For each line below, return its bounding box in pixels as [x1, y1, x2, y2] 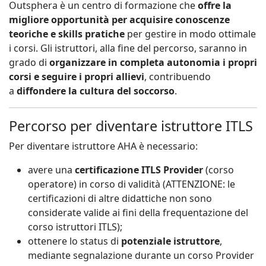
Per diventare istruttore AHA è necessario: [9, 139, 198, 153]
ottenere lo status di [28, 234, 121, 248]
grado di [9, 55, 49, 69]
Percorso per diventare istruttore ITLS [9, 116, 253, 135]
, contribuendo [144, 69, 211, 83]
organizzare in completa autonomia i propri [49, 55, 257, 69]
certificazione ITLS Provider [75, 163, 203, 176]
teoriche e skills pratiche [9, 27, 125, 40]
